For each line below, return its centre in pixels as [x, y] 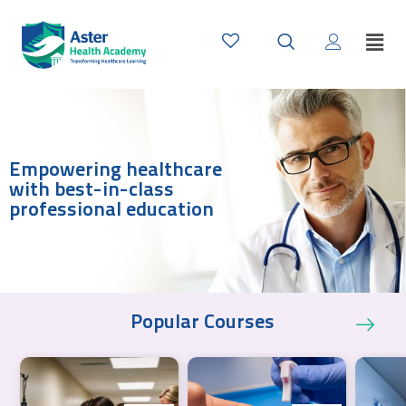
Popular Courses [203, 324]
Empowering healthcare [116, 170]
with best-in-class [92, 190]
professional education [111, 210]
